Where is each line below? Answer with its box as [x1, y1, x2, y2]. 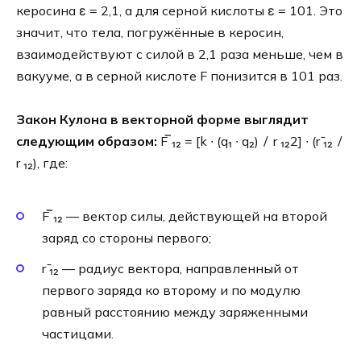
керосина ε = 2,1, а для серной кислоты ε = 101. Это [16, 2, 342, 19]
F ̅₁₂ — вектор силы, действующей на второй [42, 207, 327, 224]
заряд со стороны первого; [42, 229, 211, 246]
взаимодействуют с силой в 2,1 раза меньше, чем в [16, 46, 343, 63]
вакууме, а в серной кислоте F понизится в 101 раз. [16, 68, 342, 85]
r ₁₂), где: [16, 155, 68, 172]
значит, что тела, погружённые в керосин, [16, 24, 284, 41]
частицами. [42, 325, 114, 342]
